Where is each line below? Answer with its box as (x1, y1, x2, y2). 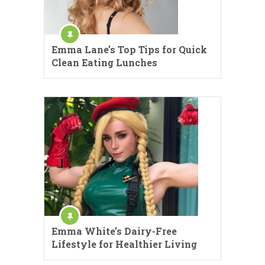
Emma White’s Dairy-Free (51, 224, 177, 237)
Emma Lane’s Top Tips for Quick (51, 43, 207, 56)
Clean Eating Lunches (51, 56, 157, 69)
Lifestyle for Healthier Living (51, 237, 197, 250)
